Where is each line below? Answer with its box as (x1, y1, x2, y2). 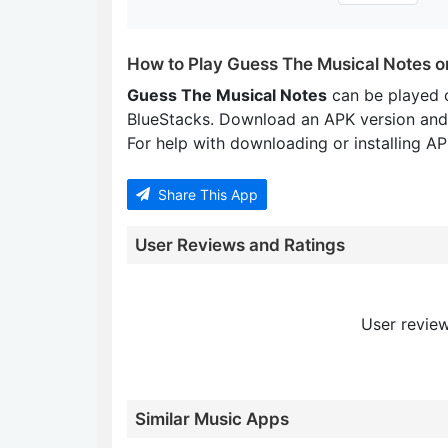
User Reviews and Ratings (135, 234, 345, 255)
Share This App (154, 185, 258, 203)
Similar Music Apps (135, 408, 289, 429)
